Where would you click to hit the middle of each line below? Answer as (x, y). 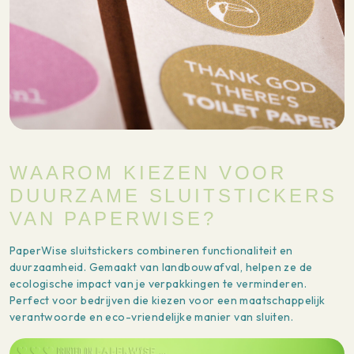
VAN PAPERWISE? (113, 218)
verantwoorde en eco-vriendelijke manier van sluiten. (152, 316)
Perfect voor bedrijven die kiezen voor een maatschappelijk (168, 300)
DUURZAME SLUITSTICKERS (173, 195)
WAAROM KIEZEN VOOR (149, 172)
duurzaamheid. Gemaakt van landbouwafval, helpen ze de (161, 267)
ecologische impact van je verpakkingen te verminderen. (158, 283)
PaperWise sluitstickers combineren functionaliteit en (151, 250)
